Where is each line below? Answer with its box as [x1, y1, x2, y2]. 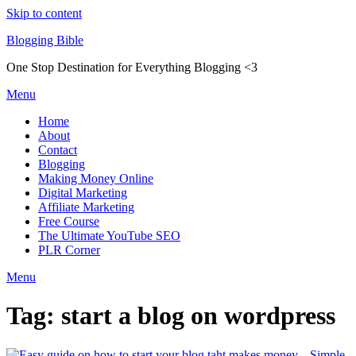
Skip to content [6, 6, 82, 20]
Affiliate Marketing [38, 200, 134, 214]
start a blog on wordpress [61, 301, 335, 331]
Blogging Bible [6, 33, 83, 47]
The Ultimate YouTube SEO [38, 229, 180, 242]
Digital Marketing [38, 186, 127, 199]
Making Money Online [38, 172, 153, 185]
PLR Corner [38, 243, 100, 257]
